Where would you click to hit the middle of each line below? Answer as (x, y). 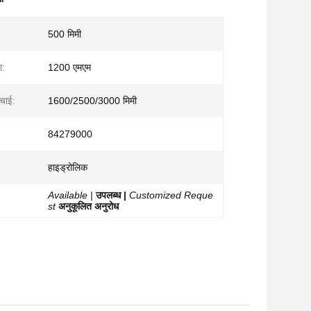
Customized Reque (171, 195)
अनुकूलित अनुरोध (89, 206)
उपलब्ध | (111, 195)
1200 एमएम (69, 67)
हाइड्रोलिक (68, 167)
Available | (70, 195)
